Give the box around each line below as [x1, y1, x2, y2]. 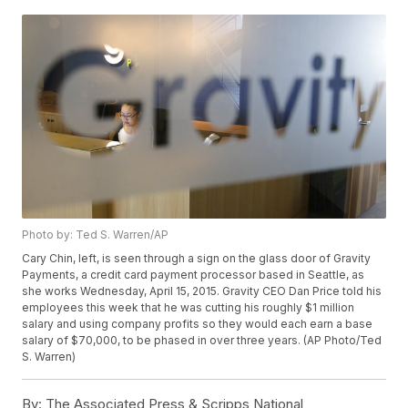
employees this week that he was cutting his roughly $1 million [22, 301, 355, 315]
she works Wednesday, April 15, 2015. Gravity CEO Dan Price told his [22, 284, 382, 299]
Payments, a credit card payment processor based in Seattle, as [22, 268, 365, 282]
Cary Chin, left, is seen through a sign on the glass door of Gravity [22, 251, 372, 266]
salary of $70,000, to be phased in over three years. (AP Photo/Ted [22, 333, 382, 348]
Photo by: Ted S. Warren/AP [22, 228, 169, 242]
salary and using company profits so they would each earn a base [22, 317, 373, 331]
